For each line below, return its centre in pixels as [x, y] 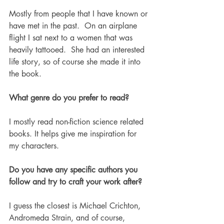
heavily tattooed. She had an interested [78, 50]
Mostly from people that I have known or [79, 14]
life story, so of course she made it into [76, 62]
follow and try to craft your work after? [77, 182]
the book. [26, 74]
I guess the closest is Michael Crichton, [76, 206]
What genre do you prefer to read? [69, 98]
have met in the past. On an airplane [74, 26]
